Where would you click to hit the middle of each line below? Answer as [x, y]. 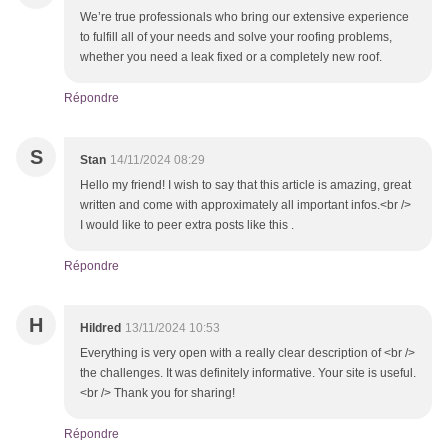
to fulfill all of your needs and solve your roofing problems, [236, 37]
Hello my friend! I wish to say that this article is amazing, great [245, 185]
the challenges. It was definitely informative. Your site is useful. [248, 373]
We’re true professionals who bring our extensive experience [244, 17]
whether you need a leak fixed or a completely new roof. [231, 57]
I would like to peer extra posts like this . [187, 225]
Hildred [100, 328]
